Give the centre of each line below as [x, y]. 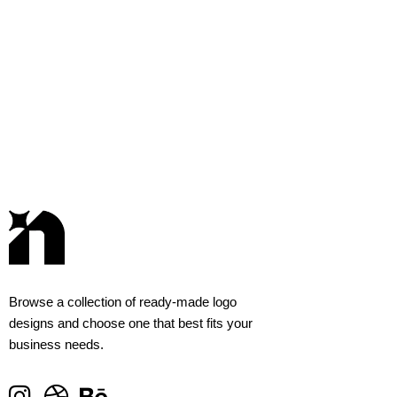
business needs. [56, 345]
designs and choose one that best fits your [131, 323]
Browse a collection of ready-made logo [123, 302]
